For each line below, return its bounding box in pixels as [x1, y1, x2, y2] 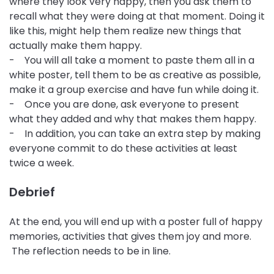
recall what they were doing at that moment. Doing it [9, 9, 265, 23]
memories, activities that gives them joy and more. [9, 229, 251, 243]
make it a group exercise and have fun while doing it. [9, 82, 261, 97]
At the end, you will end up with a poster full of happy [9, 214, 262, 229]
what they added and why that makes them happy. [9, 111, 259, 126]
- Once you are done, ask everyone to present [9, 97, 239, 111]
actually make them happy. [9, 38, 142, 53]
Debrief [9, 183, 55, 201]
